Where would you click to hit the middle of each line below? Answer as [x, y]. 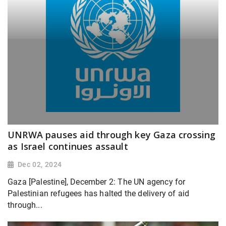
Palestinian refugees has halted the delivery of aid [99, 193]
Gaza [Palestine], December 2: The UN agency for [97, 182]
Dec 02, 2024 [40, 164]
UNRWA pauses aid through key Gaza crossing [112, 134]
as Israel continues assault [68, 146]
